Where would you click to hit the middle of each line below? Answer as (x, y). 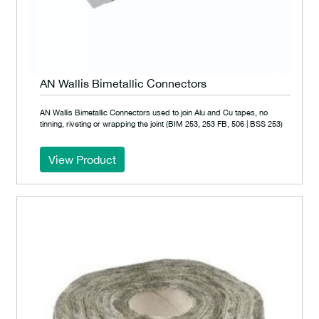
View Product (82, 159)
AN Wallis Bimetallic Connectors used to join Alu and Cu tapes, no (154, 112)
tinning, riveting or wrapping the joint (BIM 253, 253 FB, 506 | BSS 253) (161, 124)
